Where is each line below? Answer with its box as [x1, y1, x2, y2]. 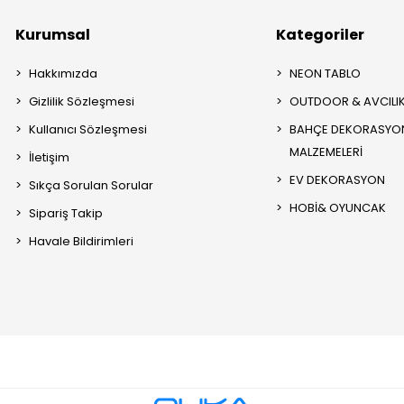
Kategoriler [276, 24, 365, 46]
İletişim [29, 149, 70, 167]
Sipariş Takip [29, 205, 104, 223]
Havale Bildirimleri [29, 233, 134, 251]
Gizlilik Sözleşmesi [29, 93, 135, 111]
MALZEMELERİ [289, 143, 363, 161]
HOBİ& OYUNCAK [289, 199, 387, 217]
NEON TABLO [289, 65, 362, 83]
